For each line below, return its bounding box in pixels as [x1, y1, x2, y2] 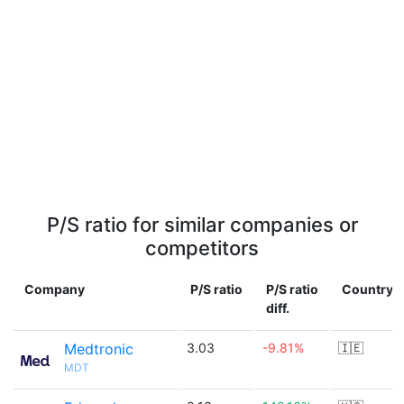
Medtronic [64, 340, 133, 358]
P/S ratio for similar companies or [46, 213, 358, 236]
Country [342, 281, 393, 297]
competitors [145, 236, 259, 260]
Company [24, 281, 85, 297]
